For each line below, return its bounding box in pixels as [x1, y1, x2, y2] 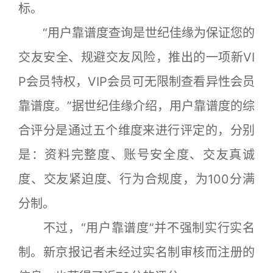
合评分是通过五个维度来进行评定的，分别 [18, 123, 255, 138]
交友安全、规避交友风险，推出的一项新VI [18, 50, 255, 65]
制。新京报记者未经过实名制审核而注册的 [18, 245, 255, 260]
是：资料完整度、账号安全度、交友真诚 [18, 147, 255, 163]
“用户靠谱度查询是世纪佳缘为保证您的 [18, 26, 255, 41]
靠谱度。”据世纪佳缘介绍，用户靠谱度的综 [18, 99, 255, 114]
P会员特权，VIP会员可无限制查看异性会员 [18, 74, 255, 90]
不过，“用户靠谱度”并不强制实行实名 [18, 221, 255, 236]
